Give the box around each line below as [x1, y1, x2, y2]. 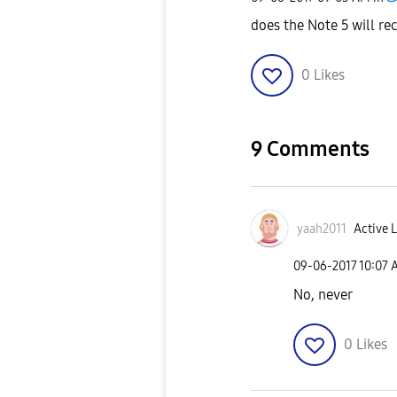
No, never [293, 285, 353, 303]
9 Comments [251, 136, 370, 162]
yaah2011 [297, 221, 346, 237]
